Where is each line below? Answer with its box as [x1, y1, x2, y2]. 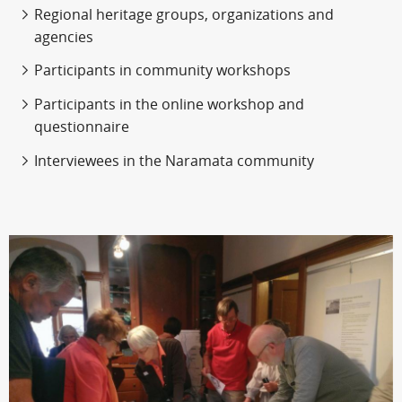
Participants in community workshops [34, 62, 291, 80]
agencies [34, 28, 93, 46]
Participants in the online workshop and [34, 96, 304, 114]
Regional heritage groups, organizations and [34, 5, 334, 23]
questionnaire [34, 118, 129, 136]
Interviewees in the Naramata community [34, 153, 314, 170]
